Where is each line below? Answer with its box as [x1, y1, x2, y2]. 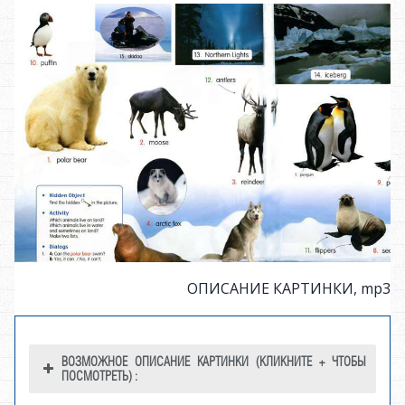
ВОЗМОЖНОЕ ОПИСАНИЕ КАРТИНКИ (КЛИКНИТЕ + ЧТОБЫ [61, 353, 366, 369]
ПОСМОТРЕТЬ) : [61, 368, 137, 383]
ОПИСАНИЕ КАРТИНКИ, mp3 [187, 278, 391, 298]
